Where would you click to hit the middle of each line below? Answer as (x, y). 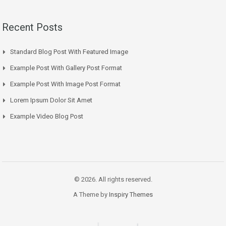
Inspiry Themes (131, 194)
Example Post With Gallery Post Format (66, 68)
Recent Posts (32, 27)
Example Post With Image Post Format (65, 84)
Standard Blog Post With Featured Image (69, 51)
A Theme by (91, 194)
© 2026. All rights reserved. (113, 179)
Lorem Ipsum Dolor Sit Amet (51, 100)
